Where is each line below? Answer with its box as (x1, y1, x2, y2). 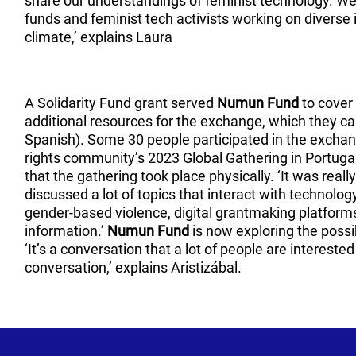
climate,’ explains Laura (25, 29, 176, 45)
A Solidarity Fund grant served (25, 95, 218, 111)
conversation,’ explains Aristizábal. (25, 259, 246, 276)
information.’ (25, 222, 105, 239)
